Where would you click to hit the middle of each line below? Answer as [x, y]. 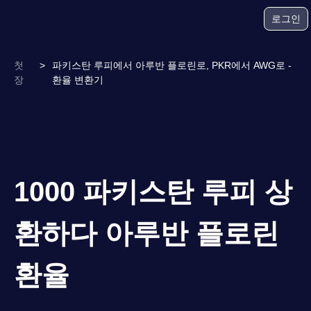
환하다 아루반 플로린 [146, 233]
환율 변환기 [77, 80]
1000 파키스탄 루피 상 [153, 192]
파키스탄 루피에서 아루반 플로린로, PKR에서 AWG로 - [171, 65]
